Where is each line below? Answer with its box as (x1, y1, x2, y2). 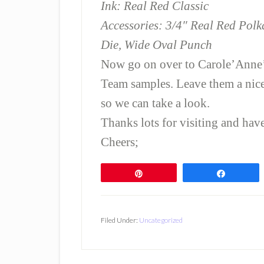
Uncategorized (139, 216, 183, 225)
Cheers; (101, 135, 138, 148)
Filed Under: (101, 216, 139, 225)
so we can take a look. (101, 96, 210, 110)
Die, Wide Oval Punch (101, 38, 212, 51)
